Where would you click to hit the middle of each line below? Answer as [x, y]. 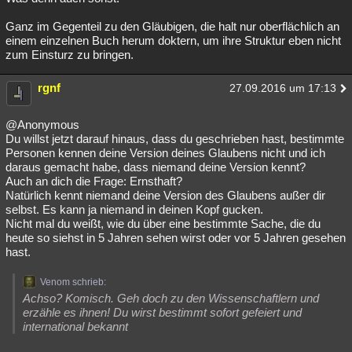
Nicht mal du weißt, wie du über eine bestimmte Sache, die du [163, 224]
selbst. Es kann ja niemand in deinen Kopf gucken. [134, 209]
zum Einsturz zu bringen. [70, 55]
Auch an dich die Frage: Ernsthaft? [94, 181]
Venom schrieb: [73, 282]
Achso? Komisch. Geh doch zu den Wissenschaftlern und [171, 298]
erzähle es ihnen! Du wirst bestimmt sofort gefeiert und [162, 312]
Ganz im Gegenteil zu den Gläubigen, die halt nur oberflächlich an [172, 26]
